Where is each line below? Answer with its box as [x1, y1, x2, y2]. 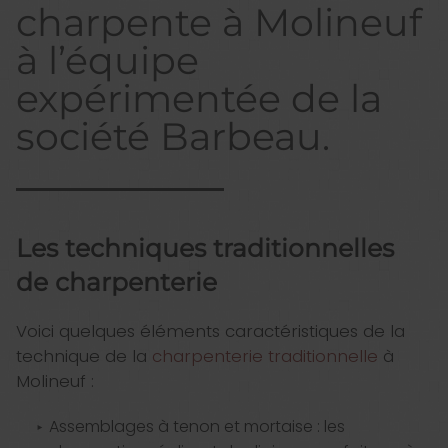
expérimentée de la [16, 75, 382, 123]
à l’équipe [16, 37, 199, 85]
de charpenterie [16, 267, 217, 298]
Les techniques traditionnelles [16, 233, 394, 264]
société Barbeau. [16, 113, 330, 161]
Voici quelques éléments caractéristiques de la [16, 319, 405, 344]
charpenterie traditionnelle [152, 344, 378, 369]
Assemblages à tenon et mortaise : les [48, 415, 345, 439]
